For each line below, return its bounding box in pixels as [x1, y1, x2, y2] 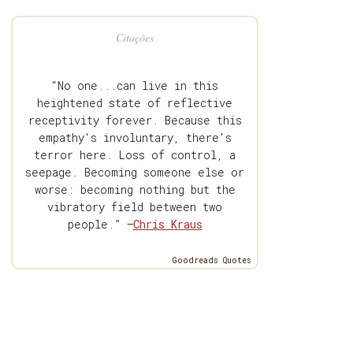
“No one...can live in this [51, 78, 219, 94]
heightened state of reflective [37, 95, 233, 111]
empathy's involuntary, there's [38, 130, 232, 146]
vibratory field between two [47, 199, 223, 215]
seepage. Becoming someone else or [25, 165, 245, 180]
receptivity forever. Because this [28, 113, 242, 128]
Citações [116, 30, 154, 46]
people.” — [67, 217, 133, 232]
